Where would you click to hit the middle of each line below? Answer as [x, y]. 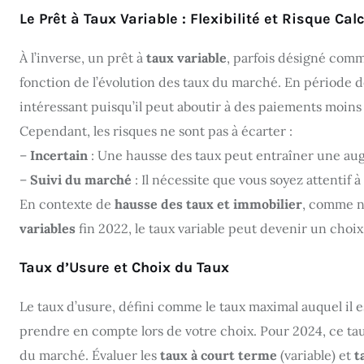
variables [48, 228]
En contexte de [67, 204]
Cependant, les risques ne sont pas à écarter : [156, 130]
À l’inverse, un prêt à [83, 57]
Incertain [59, 155]
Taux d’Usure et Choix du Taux [124, 267]
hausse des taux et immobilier [208, 204]
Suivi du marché [81, 179]
